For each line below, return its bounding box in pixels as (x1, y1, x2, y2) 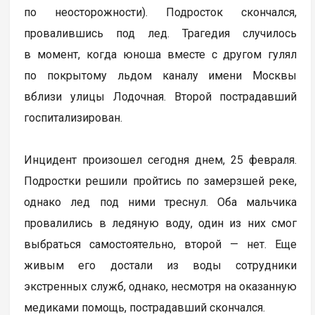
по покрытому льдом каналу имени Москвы (24, 68, 297, 82)
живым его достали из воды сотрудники (24, 258, 297, 272)
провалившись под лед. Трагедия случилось (24, 26, 297, 40)
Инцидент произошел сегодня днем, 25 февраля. (24, 153, 297, 167)
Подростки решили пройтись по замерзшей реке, (24, 174, 297, 188)
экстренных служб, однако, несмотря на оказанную (24, 279, 297, 293)
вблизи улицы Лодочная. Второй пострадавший (24, 89, 297, 103)
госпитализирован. (24, 110, 123, 124)
